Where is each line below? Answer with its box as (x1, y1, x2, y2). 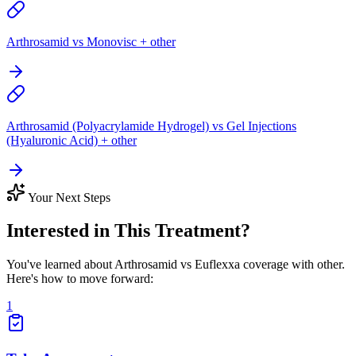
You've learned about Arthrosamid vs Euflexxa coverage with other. (6, 257, 345, 272)
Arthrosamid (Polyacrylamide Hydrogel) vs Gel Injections (6, 118, 296, 133)
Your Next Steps (25, 190, 110, 204)
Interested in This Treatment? (6, 220, 250, 242)
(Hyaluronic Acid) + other (6, 133, 137, 147)
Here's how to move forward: (6, 272, 153, 286)
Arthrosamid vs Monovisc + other (6, 34, 176, 48)
